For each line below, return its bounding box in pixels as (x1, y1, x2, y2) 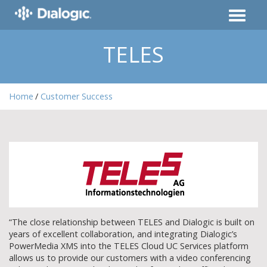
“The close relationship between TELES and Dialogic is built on (9, 216, 254, 228)
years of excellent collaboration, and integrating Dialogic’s (9, 228, 237, 240)
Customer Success (41, 91, 113, 102)
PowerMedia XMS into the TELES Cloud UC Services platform (9, 240, 249, 252)
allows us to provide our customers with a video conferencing (9, 252, 251, 263)
